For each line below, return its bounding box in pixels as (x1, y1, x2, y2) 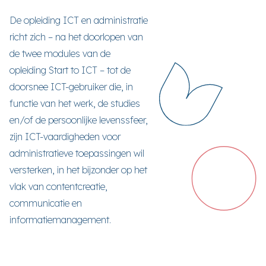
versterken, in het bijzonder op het (9, 164, 147, 176)
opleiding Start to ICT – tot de (9, 64, 131, 76)
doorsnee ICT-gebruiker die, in (9, 81, 133, 93)
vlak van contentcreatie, (9, 180, 107, 192)
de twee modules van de (9, 47, 110, 59)
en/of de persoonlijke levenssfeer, (9, 114, 148, 126)
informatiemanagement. (9, 214, 111, 226)
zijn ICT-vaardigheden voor (9, 131, 121, 142)
